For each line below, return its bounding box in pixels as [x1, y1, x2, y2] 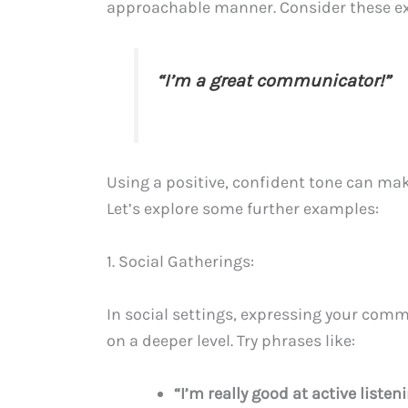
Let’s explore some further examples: [107, 199, 379, 219]
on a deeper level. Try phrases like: [107, 331, 355, 352]
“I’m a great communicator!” [156, 70, 391, 92]
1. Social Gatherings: [107, 251, 254, 272]
